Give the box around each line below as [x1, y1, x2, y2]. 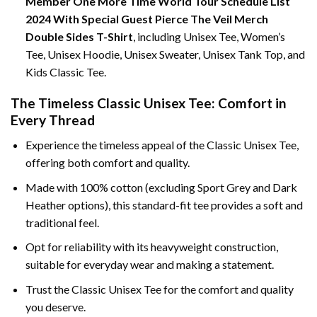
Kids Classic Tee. [25, 64, 106, 79]
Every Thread [11, 112, 95, 129]
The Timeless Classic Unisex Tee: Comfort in [11, 95, 287, 112]
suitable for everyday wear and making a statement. [25, 258, 274, 272]
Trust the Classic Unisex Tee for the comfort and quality [25, 282, 294, 296]
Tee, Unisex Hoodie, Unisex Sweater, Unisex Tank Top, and [25, 47, 305, 61]
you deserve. [25, 299, 86, 313]
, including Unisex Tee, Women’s [132, 29, 285, 43]
